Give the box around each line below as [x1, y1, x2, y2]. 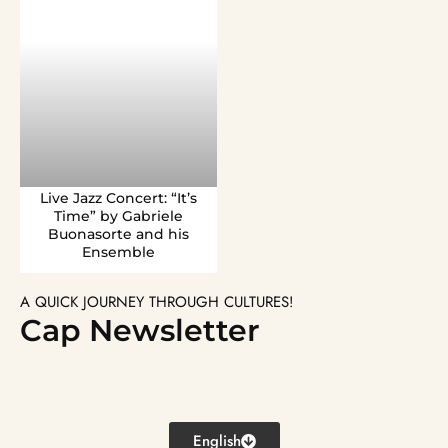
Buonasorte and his [47, 225, 189, 243]
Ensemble [81, 243, 155, 261]
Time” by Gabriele [53, 207, 183, 225]
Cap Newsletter [20, 312, 260, 349]
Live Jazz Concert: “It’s [39, 189, 197, 207]
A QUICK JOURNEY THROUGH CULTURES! [20, 291, 294, 313]
